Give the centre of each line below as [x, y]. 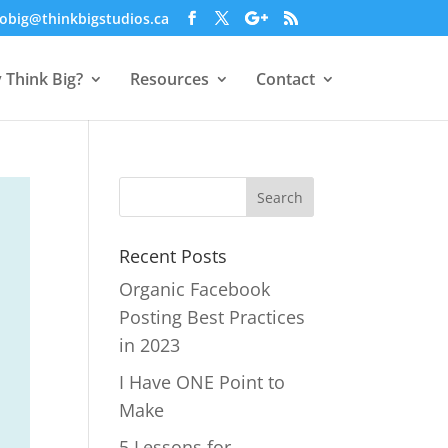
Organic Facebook [195, 289]
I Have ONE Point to [202, 382]
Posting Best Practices [212, 317]
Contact [285, 79]
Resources [169, 79]
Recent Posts [173, 256]
